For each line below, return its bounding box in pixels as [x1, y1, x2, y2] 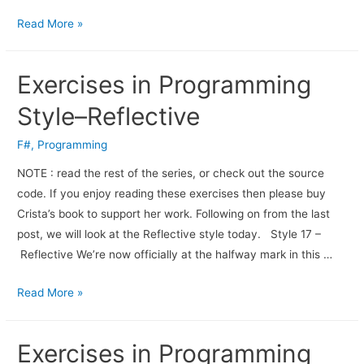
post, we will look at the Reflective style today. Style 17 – [17, 227, 322, 241]
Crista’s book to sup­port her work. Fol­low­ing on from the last [17, 207, 331, 221]
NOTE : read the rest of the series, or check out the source [17, 167, 325, 180]
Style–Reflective [17, 101, 201, 131]
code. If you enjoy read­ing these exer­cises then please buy [17, 187, 327, 201]
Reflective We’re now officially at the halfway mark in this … [17, 248, 333, 262]
